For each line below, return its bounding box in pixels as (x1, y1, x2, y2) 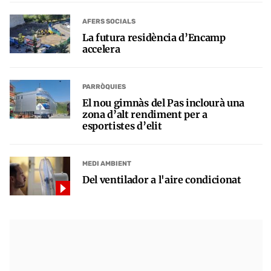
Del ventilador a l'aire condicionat (82, 173, 241, 186)
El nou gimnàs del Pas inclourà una (82, 96, 245, 109)
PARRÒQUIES (82, 83, 126, 91)
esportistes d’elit (82, 119, 162, 132)
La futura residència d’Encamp (82, 31, 226, 44)
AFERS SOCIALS (82, 18, 135, 26)
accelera (82, 42, 120, 55)
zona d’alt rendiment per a (82, 108, 207, 120)
